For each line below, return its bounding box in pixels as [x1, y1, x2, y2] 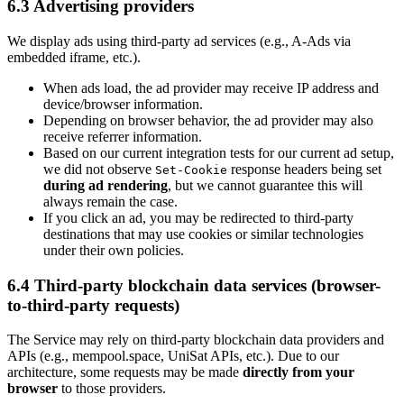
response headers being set [227, 161, 381, 177]
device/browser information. [43, 96, 203, 112]
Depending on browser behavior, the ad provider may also [43, 112, 373, 128]
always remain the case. [43, 193, 178, 209]
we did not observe [43, 161, 155, 177]
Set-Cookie [155, 162, 227, 177]
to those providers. [58, 381, 166, 397]
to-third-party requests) [7, 295, 179, 315]
